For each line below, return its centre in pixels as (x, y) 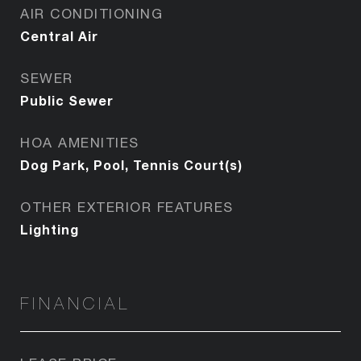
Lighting (50, 229)
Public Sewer (67, 100)
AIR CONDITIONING (91, 13)
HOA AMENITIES (80, 142)
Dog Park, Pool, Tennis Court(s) (131, 164)
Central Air (59, 35)
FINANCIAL (75, 303)
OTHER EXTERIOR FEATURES (127, 207)
